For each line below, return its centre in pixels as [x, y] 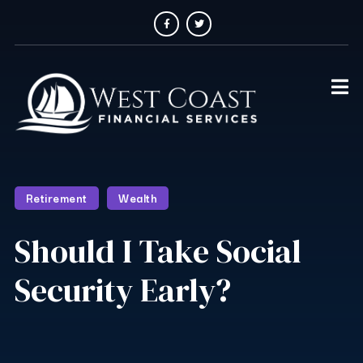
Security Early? [122, 290]
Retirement [56, 198]
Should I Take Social [158, 251]
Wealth [138, 198]
